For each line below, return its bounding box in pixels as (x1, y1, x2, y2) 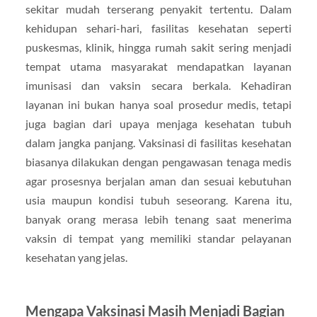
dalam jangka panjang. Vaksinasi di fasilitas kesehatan (25, 135, 292, 149)
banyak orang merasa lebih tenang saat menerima (25, 212, 292, 226)
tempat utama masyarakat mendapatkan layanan (25, 59, 292, 73)
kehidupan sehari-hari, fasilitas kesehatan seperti (25, 21, 292, 35)
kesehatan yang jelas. (25, 250, 127, 264)
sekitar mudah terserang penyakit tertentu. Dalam (25, 1, 292, 16)
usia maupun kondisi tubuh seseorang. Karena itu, (25, 192, 292, 207)
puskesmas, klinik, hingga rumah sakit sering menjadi (25, 40, 292, 54)
